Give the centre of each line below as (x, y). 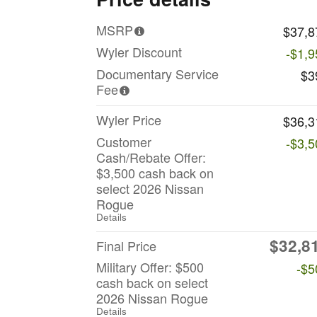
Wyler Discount (139, 51)
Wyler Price (129, 119)
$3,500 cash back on (155, 172)
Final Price (126, 245)
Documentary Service (157, 73)
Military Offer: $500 (150, 266)
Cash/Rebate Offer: (151, 157)
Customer (124, 141)
